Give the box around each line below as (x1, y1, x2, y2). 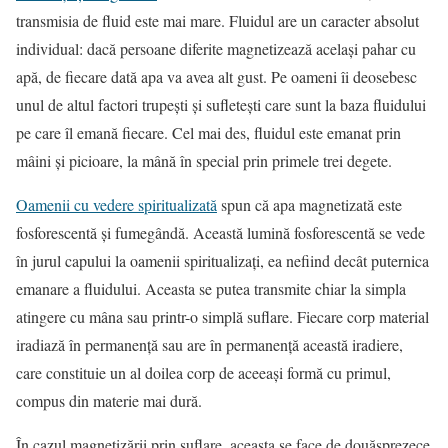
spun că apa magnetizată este (217, 194, 402, 216)
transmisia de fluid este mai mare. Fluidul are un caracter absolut (16, 10, 419, 32)
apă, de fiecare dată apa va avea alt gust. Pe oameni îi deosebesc (16, 66, 417, 88)
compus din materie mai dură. (16, 390, 202, 412)
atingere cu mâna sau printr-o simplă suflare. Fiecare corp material (16, 306, 429, 328)
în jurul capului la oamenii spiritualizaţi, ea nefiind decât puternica (16, 250, 429, 272)
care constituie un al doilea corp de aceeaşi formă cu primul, (16, 362, 391, 384)
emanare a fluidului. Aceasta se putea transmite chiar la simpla (16, 278, 406, 300)
